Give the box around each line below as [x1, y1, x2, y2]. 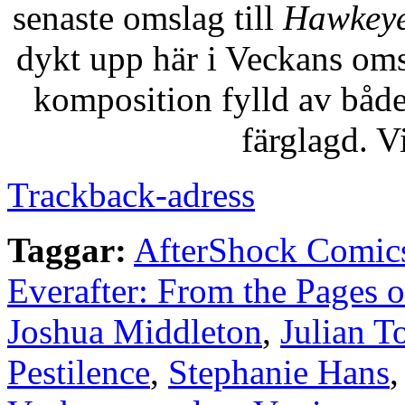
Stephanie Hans [168, 352, 390, 391]
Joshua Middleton [7, 311, 262, 351]
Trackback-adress [7, 174, 255, 214]
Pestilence [7, 352, 150, 391]
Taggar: [7, 230, 127, 269]
